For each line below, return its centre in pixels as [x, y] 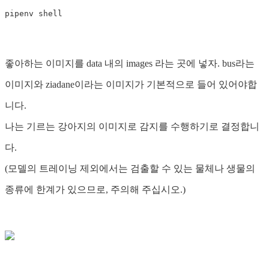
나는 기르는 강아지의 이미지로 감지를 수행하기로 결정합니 [132, 127]
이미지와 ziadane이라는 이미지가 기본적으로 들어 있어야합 [131, 85]
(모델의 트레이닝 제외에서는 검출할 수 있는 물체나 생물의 [130, 169]
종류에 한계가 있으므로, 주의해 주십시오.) [95, 190]
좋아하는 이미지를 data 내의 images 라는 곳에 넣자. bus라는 [130, 64]
